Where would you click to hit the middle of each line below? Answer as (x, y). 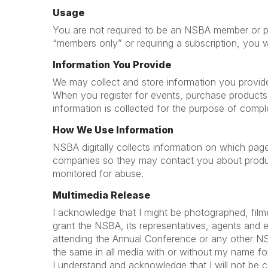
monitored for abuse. (98, 173)
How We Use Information (113, 130)
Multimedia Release (101, 195)
